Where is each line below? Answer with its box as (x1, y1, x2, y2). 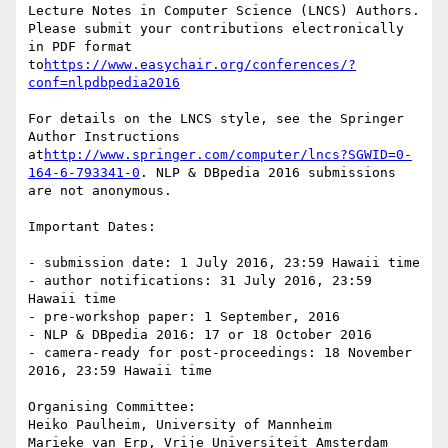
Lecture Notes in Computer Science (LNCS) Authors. (28, 3, 420, 19)
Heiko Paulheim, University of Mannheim (28, 417, 332, 433)
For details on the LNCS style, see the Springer (28, 111, 404, 127)
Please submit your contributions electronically (28, 21, 404, 37)
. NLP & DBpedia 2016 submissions (140, 165, 396, 181)
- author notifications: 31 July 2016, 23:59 (28, 273, 372, 289)
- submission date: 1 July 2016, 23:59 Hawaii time (28, 255, 420, 271)
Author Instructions (28, 129, 180, 145)
